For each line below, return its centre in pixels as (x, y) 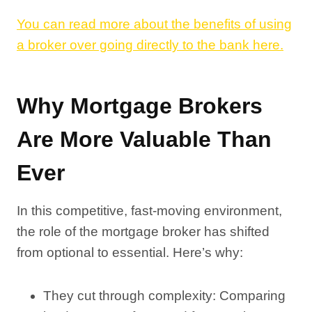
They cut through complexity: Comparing (164, 296)
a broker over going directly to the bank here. (150, 45)
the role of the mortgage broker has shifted (143, 232)
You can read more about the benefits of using (154, 24)
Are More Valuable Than (144, 139)
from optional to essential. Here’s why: (130, 252)
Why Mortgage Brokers (140, 106)
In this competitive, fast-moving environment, (149, 211)
